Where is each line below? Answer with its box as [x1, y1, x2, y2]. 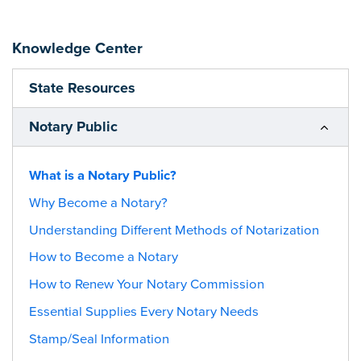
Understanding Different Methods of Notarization [29, 222, 319, 239]
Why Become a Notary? [29, 194, 168, 211]
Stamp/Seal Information [29, 330, 169, 347]
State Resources [29, 78, 135, 97]
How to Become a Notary [29, 249, 178, 266]
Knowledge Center [12, 39, 143, 57]
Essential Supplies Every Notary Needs [29, 303, 259, 320]
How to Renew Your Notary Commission [29, 276, 264, 293]
